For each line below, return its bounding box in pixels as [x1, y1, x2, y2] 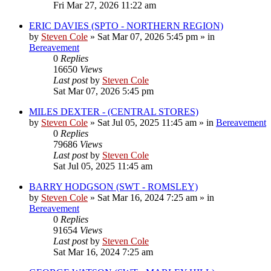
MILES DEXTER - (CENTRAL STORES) [29, 106, 198, 117]
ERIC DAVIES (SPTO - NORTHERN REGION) [29, 20, 223, 31]
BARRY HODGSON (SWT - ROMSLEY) [29, 181, 198, 192]
